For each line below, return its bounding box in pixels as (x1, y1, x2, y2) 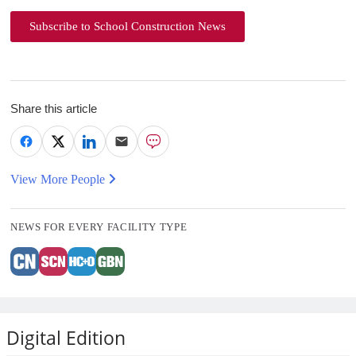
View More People (10, 172, 108, 187)
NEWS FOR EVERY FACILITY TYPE (10, 221, 188, 234)
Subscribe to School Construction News (29, 20, 226, 33)
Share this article (10, 102, 97, 116)
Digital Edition (6, 325, 126, 351)
